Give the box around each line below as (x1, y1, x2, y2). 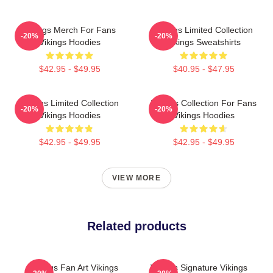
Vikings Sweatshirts (166, 37, 241, 47)
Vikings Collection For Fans (151, 98, 257, 108)
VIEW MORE (112, 174, 161, 182)
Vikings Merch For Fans (23, 25, 116, 35)
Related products (87, 219, 186, 233)
